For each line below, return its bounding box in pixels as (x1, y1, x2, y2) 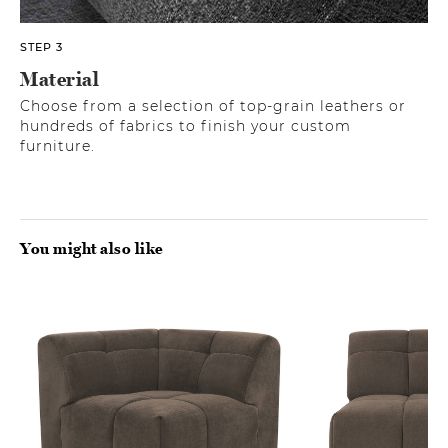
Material (20, 67, 99, 92)
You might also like (20, 238, 164, 258)
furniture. (20, 136, 95, 155)
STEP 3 (20, 39, 63, 54)
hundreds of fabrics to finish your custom (20, 116, 351, 135)
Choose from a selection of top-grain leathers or (20, 96, 406, 115)
